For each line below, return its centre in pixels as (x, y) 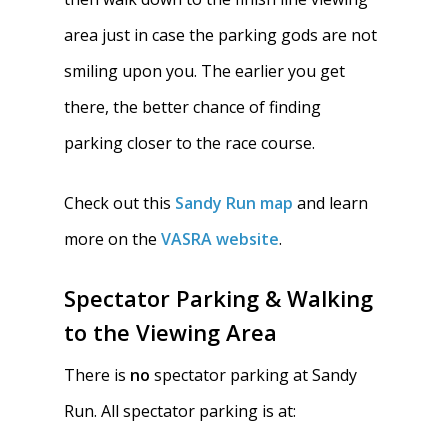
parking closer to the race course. (192, 143)
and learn (331, 203)
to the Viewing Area (171, 332)
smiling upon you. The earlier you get (205, 71)
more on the (113, 239)
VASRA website (220, 239)
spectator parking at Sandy (254, 375)
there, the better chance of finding (193, 107)
